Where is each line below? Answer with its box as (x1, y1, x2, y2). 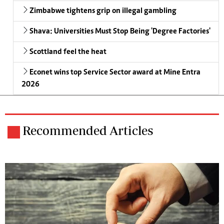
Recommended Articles (22, 122, 153, 137)
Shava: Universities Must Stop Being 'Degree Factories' (29, 27, 210, 35)
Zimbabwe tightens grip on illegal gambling (29, 6, 176, 15)
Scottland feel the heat (29, 47, 106, 56)
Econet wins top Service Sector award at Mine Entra (29, 68, 200, 76)
